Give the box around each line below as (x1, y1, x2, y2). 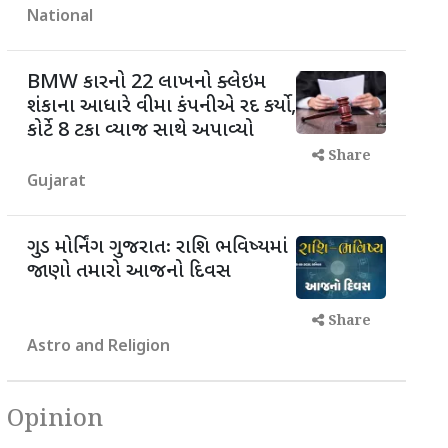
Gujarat (27, 172, 86, 193)
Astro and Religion (27, 337, 170, 358)
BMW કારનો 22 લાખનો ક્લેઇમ (27, 70, 266, 96)
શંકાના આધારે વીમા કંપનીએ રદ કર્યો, (27, 94, 296, 120)
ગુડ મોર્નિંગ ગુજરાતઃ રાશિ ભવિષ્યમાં (27, 235, 288, 261)
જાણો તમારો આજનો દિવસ (27, 259, 231, 285)
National (27, 7, 93, 28)
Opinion (7, 402, 103, 437)
